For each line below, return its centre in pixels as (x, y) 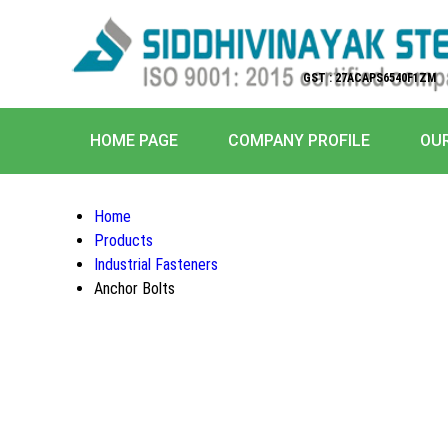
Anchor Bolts (134, 288)
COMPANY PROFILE (299, 140)
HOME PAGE (134, 140)
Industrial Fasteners (156, 264)
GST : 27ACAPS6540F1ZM (369, 78)
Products (123, 240)
